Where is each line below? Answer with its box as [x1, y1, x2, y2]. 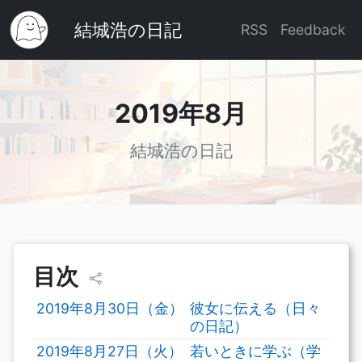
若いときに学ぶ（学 [190, 343, 321, 360]
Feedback [280, 21, 346, 38]
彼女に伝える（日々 [190, 300, 321, 317]
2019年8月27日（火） [36, 343, 183, 360]
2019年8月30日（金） [36, 300, 183, 317]
